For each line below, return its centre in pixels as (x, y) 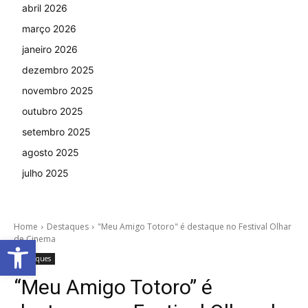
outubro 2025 (53, 111)
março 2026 (49, 28)
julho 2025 (45, 173)
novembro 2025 (58, 90)
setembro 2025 (56, 131)
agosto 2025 (51, 152)
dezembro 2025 (58, 69)
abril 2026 (45, 8)
